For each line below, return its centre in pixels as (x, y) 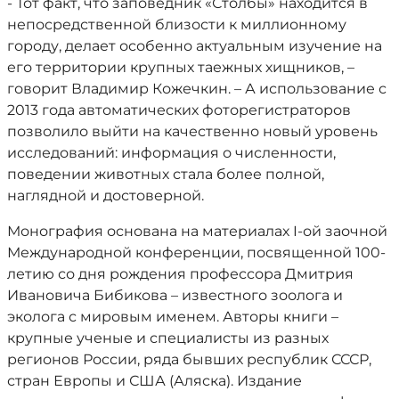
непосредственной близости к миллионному (177, 24)
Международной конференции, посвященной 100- (196, 252)
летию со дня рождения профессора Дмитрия (180, 274)
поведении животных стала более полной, (166, 174)
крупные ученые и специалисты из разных (168, 338)
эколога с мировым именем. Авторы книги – (173, 317)
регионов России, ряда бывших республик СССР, (189, 359)
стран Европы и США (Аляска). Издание (155, 381)
